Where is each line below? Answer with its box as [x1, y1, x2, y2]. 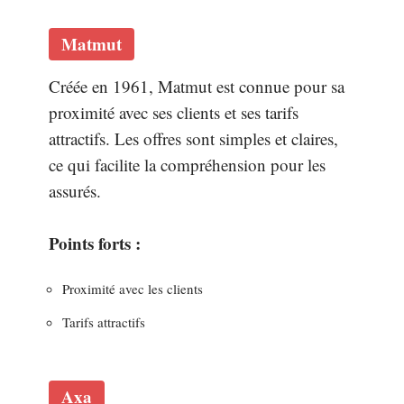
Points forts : [49, 230, 141, 255]
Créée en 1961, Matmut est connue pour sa [49, 74, 344, 97]
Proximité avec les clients [62, 280, 203, 298]
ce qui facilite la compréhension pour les [49, 152, 326, 176]
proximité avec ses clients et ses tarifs [49, 100, 298, 124]
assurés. [49, 179, 101, 202]
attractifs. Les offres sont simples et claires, [49, 126, 338, 150]
